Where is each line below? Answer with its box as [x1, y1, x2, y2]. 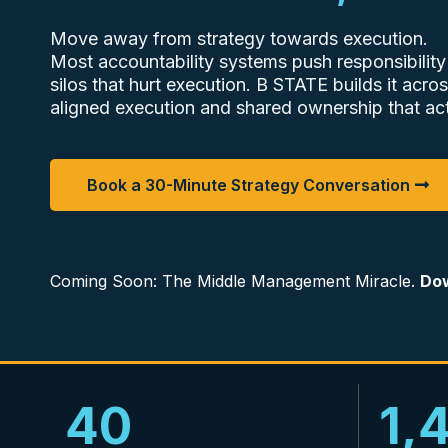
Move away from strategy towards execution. [50, 28, 428, 50]
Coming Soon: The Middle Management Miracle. [50, 271, 415, 292]
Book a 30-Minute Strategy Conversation [87, 175, 410, 196]
